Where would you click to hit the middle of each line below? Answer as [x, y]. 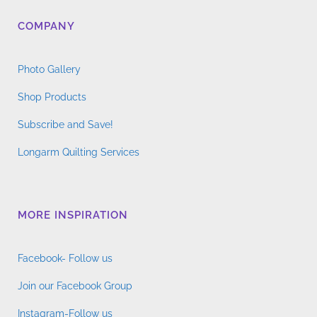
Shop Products [52, 97]
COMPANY [46, 26]
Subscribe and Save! [65, 125]
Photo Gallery [49, 69]
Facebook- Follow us [65, 258]
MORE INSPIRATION [73, 215]
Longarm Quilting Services [79, 152]
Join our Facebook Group [75, 286]
